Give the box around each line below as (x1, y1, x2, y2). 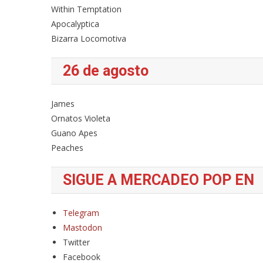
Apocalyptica (51, 18, 99, 29)
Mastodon (63, 222, 102, 233)
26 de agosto (63, 62, 149, 79)
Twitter (63, 237, 90, 248)
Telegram (63, 207, 99, 218)
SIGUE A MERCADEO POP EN (63, 171, 254, 188)
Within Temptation (51, 4, 122, 15)
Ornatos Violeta (51, 113, 110, 124)
